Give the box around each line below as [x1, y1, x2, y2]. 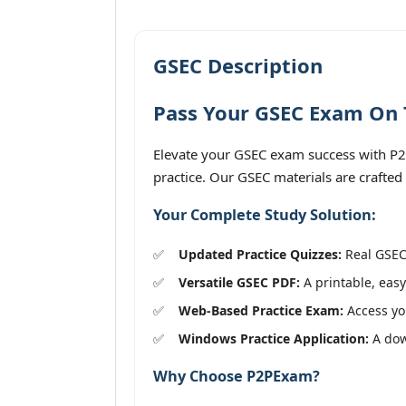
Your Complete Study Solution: [153, 205, 376, 226]
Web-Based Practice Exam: [179, 301, 343, 319]
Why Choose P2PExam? [153, 366, 320, 387]
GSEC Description [153, 52, 323, 79]
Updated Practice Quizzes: [179, 245, 342, 263]
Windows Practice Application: [179, 329, 369, 347]
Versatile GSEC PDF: [179, 273, 300, 291]
